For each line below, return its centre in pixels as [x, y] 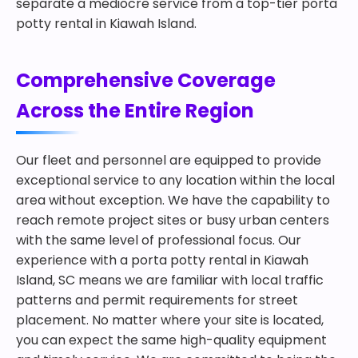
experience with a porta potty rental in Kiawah [162, 260]
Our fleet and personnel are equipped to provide [169, 160]
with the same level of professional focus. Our [159, 240]
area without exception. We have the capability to [173, 200]
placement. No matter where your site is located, [170, 320]
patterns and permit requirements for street [157, 300]
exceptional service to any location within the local [175, 180]
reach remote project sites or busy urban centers [173, 220]
